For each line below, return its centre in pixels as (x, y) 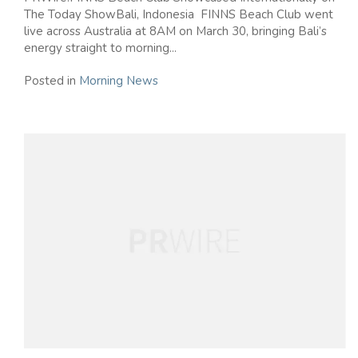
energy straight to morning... (100, 48)
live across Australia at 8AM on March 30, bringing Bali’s (175, 32)
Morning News (119, 81)
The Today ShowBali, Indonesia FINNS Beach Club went (179, 15)
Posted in (52, 81)
